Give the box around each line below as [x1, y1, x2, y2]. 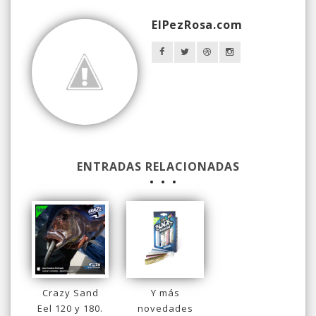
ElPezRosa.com [152, 17, 243, 32]
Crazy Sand [42, 286, 99, 300]
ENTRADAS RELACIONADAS [76, 159, 240, 174]
